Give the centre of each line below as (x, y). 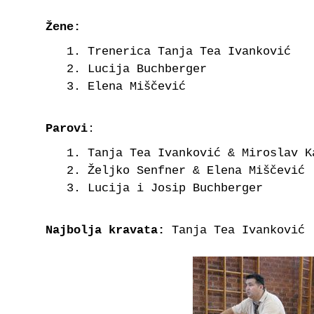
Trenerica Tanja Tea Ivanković (189, 52)
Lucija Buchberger (147, 69)
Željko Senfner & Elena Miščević (196, 171)
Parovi (67, 129)
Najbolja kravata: (105, 230)
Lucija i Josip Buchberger (175, 188)
